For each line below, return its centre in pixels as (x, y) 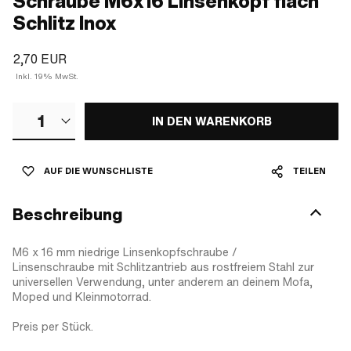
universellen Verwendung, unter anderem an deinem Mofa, (163, 282)
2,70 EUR (40, 59)
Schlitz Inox (64, 23)
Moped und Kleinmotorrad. (82, 297)
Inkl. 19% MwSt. (47, 76)
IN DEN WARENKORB (212, 121)
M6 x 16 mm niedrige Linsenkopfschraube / (125, 252)
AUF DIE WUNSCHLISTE (98, 171)
